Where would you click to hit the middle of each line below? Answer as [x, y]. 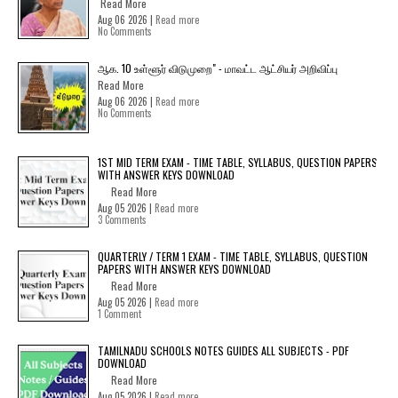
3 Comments [122, 219]
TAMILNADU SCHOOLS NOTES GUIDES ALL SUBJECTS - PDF [223, 350]
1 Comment [119, 314]
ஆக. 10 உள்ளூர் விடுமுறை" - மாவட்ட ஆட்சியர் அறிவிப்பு [218, 68]
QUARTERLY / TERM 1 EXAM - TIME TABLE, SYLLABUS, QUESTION [233, 256]
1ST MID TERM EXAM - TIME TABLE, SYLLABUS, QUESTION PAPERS [238, 162]
